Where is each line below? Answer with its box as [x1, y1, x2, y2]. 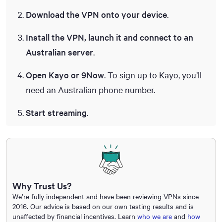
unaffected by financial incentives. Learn [12, 211, 137, 221]
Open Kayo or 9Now [26, 68, 104, 81]
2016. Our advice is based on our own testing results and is [12, 201, 194, 211]
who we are [137, 211, 172, 221]
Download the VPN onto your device [26, 8, 167, 20]
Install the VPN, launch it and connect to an [26, 31, 193, 43]
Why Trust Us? [12, 180, 72, 192]
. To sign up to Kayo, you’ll [104, 68, 202, 81]
